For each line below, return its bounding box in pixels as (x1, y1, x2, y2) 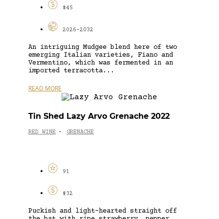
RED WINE (28, 129, 56, 136)
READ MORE (28, 84, 62, 92)
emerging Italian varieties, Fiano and (28, 51, 173, 59)
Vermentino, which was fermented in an (28, 59, 173, 67)
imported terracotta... (28, 66, 114, 75)
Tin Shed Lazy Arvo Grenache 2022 (28, 111, 170, 121)
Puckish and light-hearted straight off (28, 207, 177, 215)
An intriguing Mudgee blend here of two (28, 43, 177, 51)
